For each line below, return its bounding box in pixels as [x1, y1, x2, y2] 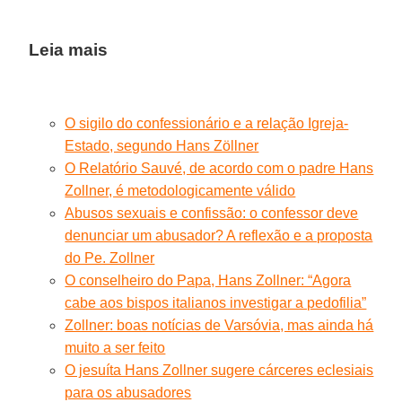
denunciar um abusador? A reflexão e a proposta [65, 227, 373, 243]
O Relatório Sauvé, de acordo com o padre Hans [65, 160, 374, 176]
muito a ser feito [65, 339, 166, 355]
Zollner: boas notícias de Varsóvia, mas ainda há [65, 317, 374, 333]
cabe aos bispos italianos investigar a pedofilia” [65, 294, 367, 310]
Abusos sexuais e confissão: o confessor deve [65, 205, 359, 221]
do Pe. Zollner [65, 249, 155, 266]
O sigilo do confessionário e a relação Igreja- [65, 115, 349, 131]
